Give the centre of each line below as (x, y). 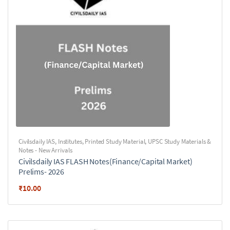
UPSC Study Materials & (180, 141)
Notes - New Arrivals (45, 150)
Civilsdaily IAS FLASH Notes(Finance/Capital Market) (106, 161)
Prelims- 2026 (41, 171)
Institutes (70, 141)
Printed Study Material (115, 141)
